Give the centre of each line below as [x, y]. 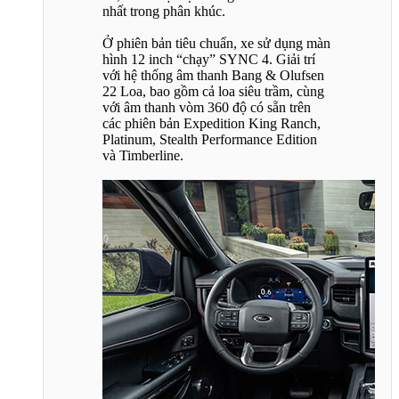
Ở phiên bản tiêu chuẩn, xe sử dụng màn [216, 43]
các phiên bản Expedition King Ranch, [212, 123]
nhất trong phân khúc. [164, 11]
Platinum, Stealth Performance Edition [210, 139]
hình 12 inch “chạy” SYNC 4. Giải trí [209, 59]
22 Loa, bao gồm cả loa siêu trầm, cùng [213, 91]
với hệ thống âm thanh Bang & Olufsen [213, 75]
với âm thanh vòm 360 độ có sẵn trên [207, 107]
